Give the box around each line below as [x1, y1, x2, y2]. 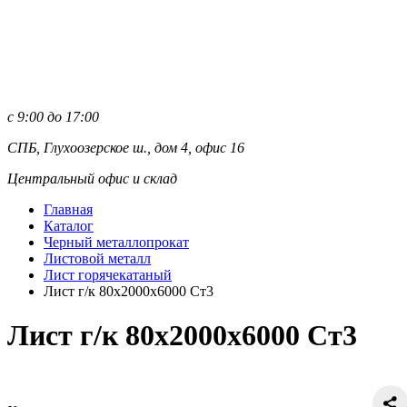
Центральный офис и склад [7, 171, 177, 186]
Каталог [44, 218, 94, 233]
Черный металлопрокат [44, 234, 189, 250]
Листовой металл [44, 251, 151, 266]
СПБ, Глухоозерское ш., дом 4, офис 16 [7, 140, 244, 155]
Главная [44, 202, 93, 217]
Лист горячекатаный [44, 267, 172, 283]
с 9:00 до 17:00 [7, 109, 99, 124]
